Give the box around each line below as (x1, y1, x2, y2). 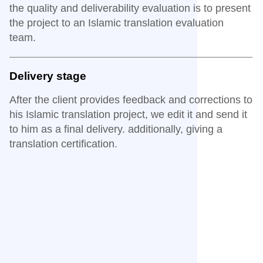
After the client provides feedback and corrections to (9, 94, 252, 106)
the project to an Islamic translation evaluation (9, 17, 224, 29)
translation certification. (9, 138, 117, 150)
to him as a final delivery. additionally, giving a (9, 123, 222, 136)
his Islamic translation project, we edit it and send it (9, 109, 247, 121)
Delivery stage (9, 70, 86, 83)
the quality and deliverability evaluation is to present (9, 2, 251, 15)
